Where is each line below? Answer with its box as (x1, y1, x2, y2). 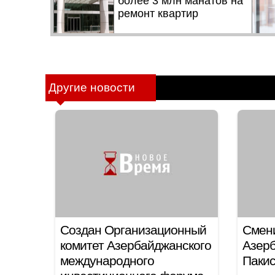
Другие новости (48, 81, 135, 94)
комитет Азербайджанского (60, 238, 211, 252)
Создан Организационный (60, 223, 206, 237)
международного (60, 254, 154, 268)
